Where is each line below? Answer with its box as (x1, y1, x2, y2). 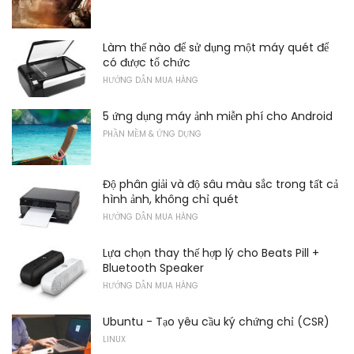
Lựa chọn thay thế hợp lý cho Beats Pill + (103, 244, 319, 261)
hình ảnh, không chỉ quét (103, 191, 239, 208)
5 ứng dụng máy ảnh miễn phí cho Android (103, 107, 333, 124)
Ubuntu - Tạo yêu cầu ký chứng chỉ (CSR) (103, 313, 330, 330)
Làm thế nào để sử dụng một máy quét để (103, 39, 329, 55)
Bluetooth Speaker (103, 259, 204, 276)
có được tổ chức (103, 54, 190, 70)
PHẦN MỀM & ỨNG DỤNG (103, 127, 201, 140)
